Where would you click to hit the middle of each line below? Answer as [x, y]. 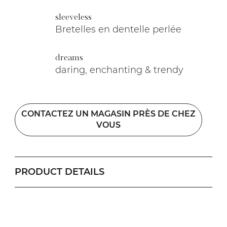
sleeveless [74, 17]
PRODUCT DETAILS [60, 172]
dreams [69, 58]
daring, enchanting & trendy [120, 70]
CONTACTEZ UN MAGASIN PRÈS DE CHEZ [109, 114]
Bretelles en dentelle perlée [119, 29]
